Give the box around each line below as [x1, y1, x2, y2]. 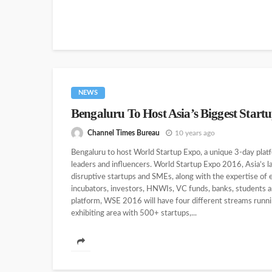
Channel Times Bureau [87, 129, 160, 137]
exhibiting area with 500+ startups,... [71, 209, 197, 218]
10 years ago [175, 129, 215, 137]
